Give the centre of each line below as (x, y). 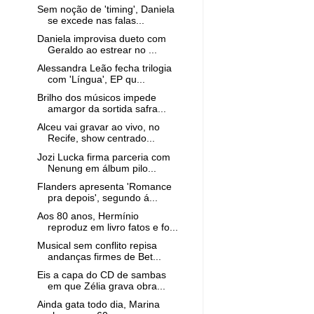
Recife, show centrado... (101, 139)
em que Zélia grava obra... (106, 286)
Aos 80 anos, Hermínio (88, 216)
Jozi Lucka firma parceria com (103, 157)
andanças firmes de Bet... (104, 257)
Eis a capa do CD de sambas (101, 275)
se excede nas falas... (96, 20)
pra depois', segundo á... (102, 198)
